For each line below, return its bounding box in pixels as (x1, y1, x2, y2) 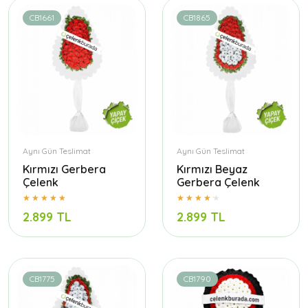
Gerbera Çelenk (177, 175, 260, 190)
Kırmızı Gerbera (23, 162, 106, 177)
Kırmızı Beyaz (177, 162, 247, 177)
